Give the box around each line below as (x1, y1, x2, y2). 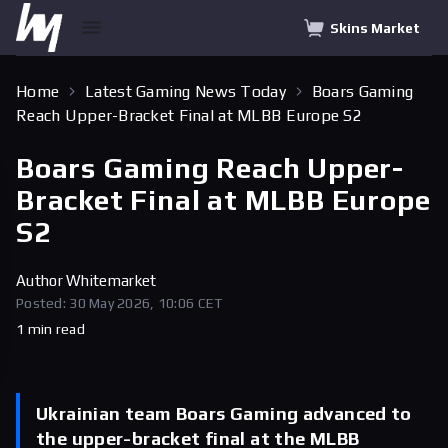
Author (16, 272, 67, 289)
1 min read (16, 321, 85, 337)
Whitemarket (66, 272, 157, 289)
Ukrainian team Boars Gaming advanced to (36, 403, 412, 424)
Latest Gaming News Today (85, 82, 286, 101)
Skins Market (330, 19, 420, 36)
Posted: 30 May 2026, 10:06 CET (16, 295, 223, 311)
